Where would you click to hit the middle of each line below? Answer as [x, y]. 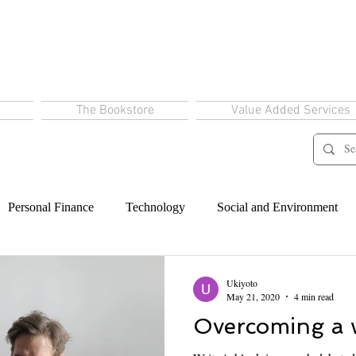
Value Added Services [290, 110]
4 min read [314, 296]
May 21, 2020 [253, 296]
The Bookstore [115, 110]
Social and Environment [277, 207]
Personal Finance [51, 207]
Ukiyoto [242, 282]
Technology [155, 207]
